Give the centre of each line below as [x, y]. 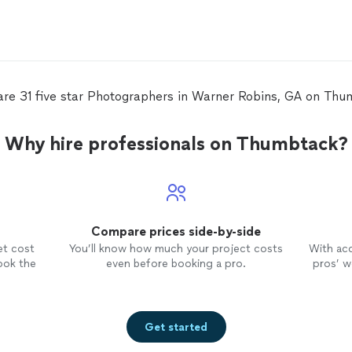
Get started [176, 327]
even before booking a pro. [176, 264]
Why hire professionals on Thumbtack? [176, 143]
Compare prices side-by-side [176, 231]
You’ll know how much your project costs [176, 249]
